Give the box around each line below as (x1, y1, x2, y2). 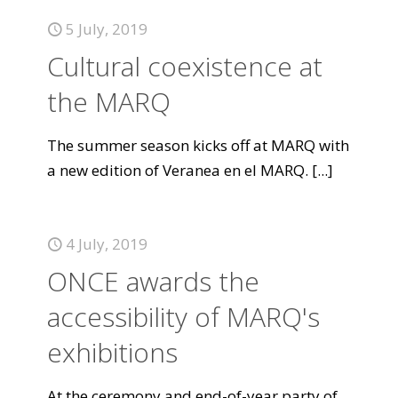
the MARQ (47, 84, 171, 120)
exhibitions (47, 334, 178, 370)
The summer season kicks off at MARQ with (47, 135, 349, 155)
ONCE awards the (47, 263, 259, 299)
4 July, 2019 (66, 234, 147, 254)
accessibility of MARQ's (47, 298, 320, 335)
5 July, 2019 (66, 19, 147, 39)
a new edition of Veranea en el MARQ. (47, 160, 308, 180)
